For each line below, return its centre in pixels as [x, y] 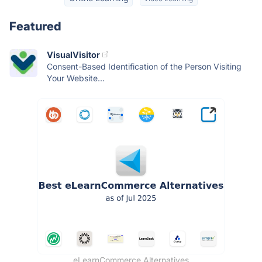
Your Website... [76, 78]
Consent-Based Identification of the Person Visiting [144, 66]
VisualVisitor [73, 54]
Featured [35, 26]
